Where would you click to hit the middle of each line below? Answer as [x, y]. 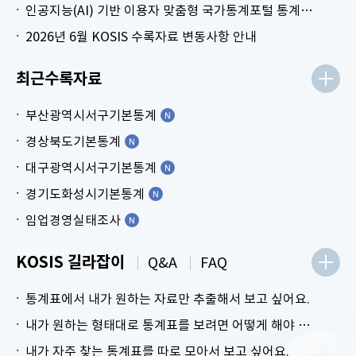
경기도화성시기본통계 [85, 193]
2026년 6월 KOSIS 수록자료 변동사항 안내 [141, 36]
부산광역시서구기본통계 [91, 115]
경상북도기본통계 [73, 141]
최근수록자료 [59, 78]
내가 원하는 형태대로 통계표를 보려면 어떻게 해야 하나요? [304, 325]
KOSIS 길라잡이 [70, 262]
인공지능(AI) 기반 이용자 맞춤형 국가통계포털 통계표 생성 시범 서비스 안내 [307, 10]
